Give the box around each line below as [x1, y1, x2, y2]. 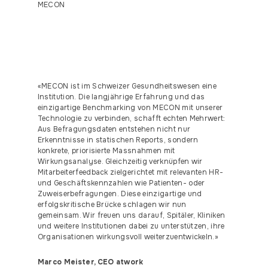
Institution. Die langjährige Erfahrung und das [37, 92, 205, 102]
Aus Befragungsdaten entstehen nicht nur [37, 124, 191, 134]
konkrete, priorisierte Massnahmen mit [37, 146, 175, 156]
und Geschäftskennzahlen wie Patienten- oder [37, 178, 205, 188]
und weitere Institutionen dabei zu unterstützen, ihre [37, 221, 225, 231]
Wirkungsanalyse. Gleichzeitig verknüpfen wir [37, 157, 203, 166]
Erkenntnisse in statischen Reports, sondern [37, 135, 199, 145]
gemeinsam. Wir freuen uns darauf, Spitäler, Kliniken [37, 211, 226, 220]
